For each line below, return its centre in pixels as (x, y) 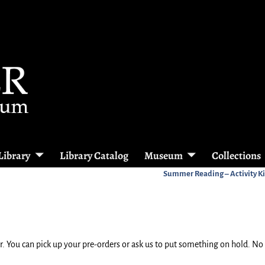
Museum (163, 155)
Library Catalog (94, 155)
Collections (237, 155)
